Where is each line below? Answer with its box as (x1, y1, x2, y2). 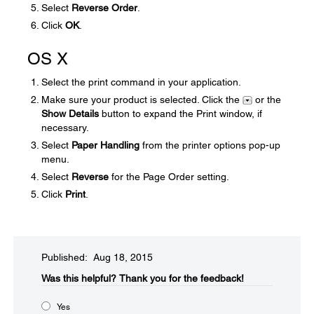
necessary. (41, 122, 89, 133)
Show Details (41, 108, 99, 119)
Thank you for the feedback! (119, 273, 244, 284)
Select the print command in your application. (41, 76, 241, 88)
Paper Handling (71, 139, 139, 151)
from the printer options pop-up (139, 139, 280, 151)
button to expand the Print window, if (99, 108, 262, 119)
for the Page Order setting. (109, 171, 229, 182)
